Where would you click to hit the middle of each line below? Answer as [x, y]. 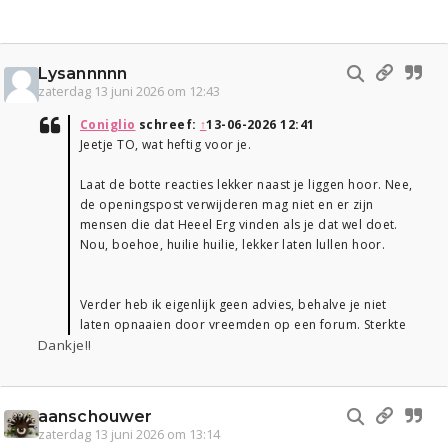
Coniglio [108, 125]
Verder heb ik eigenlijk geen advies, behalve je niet [233, 305]
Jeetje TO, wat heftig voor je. [166, 145]
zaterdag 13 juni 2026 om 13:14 [129, 435]
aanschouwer [95, 417]
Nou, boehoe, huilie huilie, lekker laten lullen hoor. [233, 245]
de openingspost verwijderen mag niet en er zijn [227, 205]
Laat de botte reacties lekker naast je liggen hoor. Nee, [246, 185]
